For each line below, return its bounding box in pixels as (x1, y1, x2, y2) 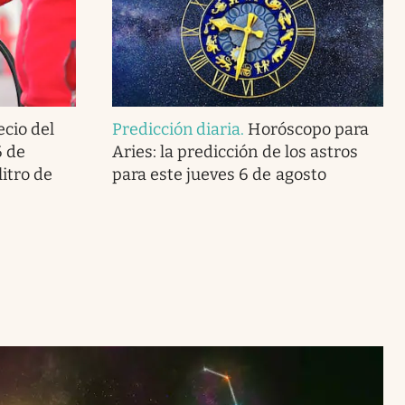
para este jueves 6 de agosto (111, 164, 326, 184)
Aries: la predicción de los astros (111, 141, 358, 162)
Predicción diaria (111, 118, 241, 139)
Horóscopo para (248, 118, 369, 139)
